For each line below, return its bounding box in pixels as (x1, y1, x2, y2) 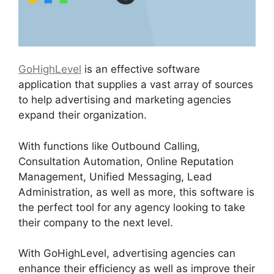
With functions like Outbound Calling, (18, 139, 200, 152)
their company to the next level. (18, 216, 173, 229)
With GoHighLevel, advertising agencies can (18, 247, 235, 260)
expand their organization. (18, 109, 147, 122)
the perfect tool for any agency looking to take (18, 201, 245, 213)
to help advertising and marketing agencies (18, 94, 231, 106)
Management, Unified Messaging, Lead (18, 170, 212, 183)
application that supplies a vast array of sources (18, 78, 253, 91)
